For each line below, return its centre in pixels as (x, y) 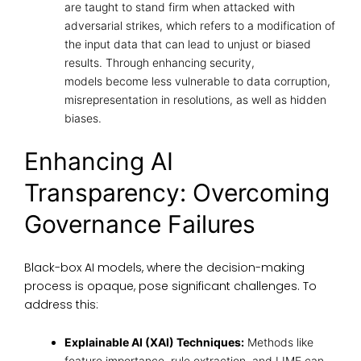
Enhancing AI (99, 162)
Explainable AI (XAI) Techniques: (154, 342)
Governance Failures (140, 224)
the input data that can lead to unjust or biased (188, 44)
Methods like (279, 342)
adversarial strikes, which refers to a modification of (200, 26)
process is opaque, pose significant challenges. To (170, 286)
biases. (83, 118)
